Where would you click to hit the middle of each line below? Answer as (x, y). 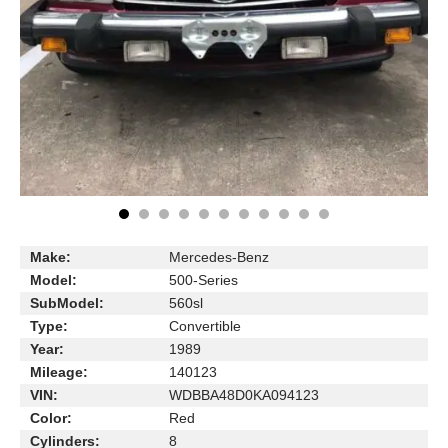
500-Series (203, 280)
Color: (51, 418)
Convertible (205, 326)
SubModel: (67, 303)
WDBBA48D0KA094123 (244, 395)
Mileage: (59, 372)
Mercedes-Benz (219, 257)
